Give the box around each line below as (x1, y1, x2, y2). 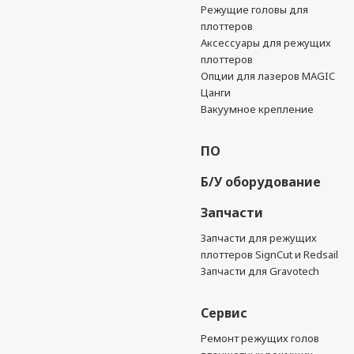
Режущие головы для (201, 2, 309, 17)
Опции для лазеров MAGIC (201, 69, 336, 83)
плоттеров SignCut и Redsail (201, 247, 339, 262)
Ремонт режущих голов (201, 331, 320, 345)
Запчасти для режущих (201, 231, 318, 245)
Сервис (201, 304, 248, 322)
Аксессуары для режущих (201, 36, 332, 50)
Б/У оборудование (201, 173, 322, 190)
